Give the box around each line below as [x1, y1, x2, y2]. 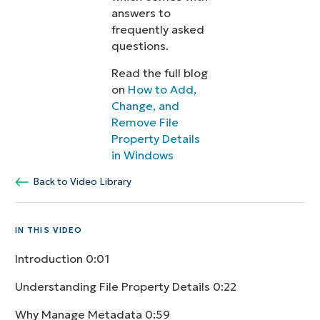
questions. [111, 39, 169, 54]
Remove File [111, 114, 179, 129]
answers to [111, 6, 171, 21]
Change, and [111, 98, 180, 113]
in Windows [111, 147, 174, 162]
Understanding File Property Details [14, 279, 213, 294]
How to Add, [128, 81, 197, 96]
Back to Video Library [28, 176, 131, 189]
